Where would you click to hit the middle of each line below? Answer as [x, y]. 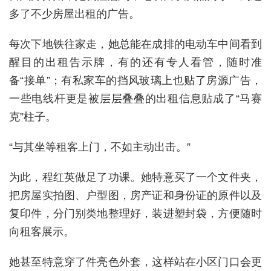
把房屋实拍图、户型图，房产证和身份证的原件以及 [135, 195]
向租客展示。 [42, 231]
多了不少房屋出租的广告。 [74, 14]
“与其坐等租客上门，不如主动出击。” [100, 147]
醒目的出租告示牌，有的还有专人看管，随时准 [135, 62]
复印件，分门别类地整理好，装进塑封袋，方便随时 [135, 213]
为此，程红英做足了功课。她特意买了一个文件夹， [135, 177]
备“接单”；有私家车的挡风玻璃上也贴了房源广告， [135, 80]
